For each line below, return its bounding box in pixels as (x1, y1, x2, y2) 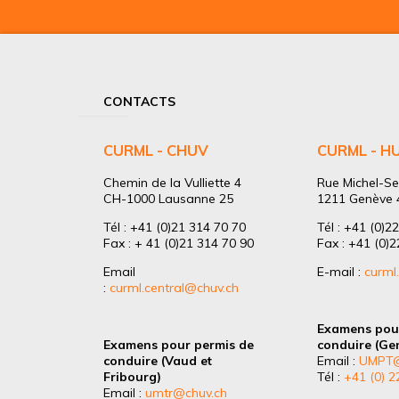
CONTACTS (103, 94, 175, 110)
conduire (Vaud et (103, 352, 212, 369)
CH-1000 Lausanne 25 (103, 190, 233, 207)
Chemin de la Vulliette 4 (103, 174, 241, 191)
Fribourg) (103, 368, 161, 385)
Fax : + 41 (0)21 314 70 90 (103, 234, 254, 251)
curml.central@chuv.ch (110, 279, 239, 296)
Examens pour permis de (103, 336, 254, 353)
